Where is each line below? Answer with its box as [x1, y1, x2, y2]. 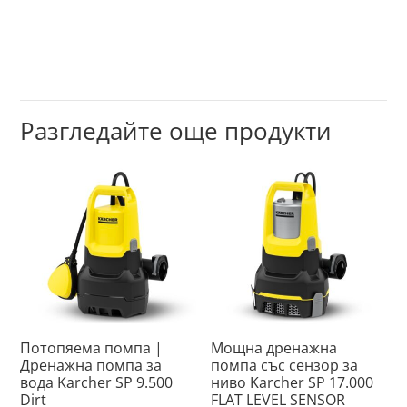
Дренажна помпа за [20, 355, 163, 376]
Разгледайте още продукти [20, 114, 333, 147]
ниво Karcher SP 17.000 [211, 372, 374, 393]
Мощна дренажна [211, 338, 338, 359]
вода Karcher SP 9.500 [20, 372, 174, 393]
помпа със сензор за [211, 355, 359, 376]
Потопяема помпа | [20, 338, 164, 359]
